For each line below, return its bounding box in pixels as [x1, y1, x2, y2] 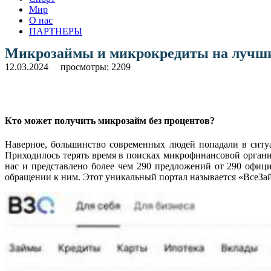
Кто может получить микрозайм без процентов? [5, 116, 215, 126]
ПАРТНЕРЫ [29, 25, 82, 36]
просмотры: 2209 [60, 61, 131, 72]
